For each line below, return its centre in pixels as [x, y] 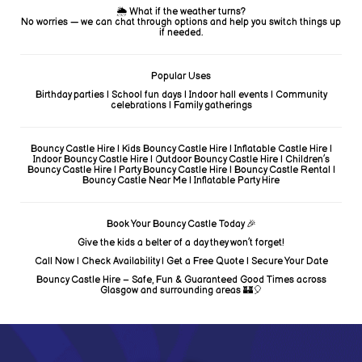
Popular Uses [181, 76]
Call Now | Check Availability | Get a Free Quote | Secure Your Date [181, 261]
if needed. [181, 33]
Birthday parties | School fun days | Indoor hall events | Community [181, 95]
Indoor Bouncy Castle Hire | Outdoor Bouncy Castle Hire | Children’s [181, 160]
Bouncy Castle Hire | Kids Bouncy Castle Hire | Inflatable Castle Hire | [181, 149]
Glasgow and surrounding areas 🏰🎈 [181, 290]
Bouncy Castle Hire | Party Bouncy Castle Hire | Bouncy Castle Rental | [181, 170]
